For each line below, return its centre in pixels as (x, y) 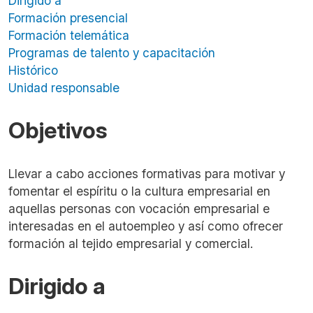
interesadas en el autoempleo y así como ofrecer (146, 226)
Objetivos (58, 130)
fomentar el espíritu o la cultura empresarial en (139, 191)
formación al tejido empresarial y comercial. (131, 243)
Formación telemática (69, 35)
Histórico (33, 70)
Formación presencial (68, 18)
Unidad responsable (64, 88)
